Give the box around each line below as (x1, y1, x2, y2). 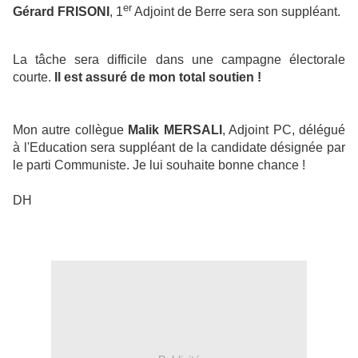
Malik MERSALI (128, 122, 222, 137)
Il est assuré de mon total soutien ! (54, 70, 261, 84)
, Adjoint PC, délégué (221, 122, 346, 137)
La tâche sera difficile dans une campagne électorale (13, 52, 345, 66)
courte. (13, 70, 54, 84)
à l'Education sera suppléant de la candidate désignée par (13, 140, 345, 154)
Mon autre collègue (13, 122, 129, 137)
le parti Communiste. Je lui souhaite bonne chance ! (13, 157, 305, 172)
